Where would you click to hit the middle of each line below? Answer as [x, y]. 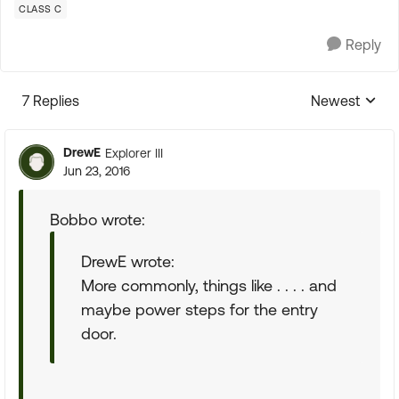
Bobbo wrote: [98, 220]
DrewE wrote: [128, 261]
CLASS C [41, 9]
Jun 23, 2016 [97, 171]
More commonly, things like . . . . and [209, 285]
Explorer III [134, 153]
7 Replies [51, 101]
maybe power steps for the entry [199, 309]
